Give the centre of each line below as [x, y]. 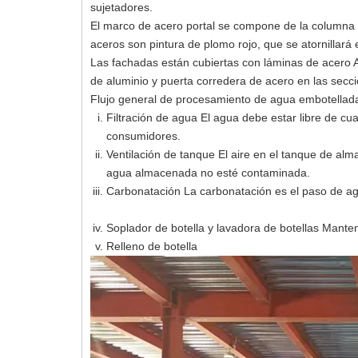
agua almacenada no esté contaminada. [208, 173]
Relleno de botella [152, 246]
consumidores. [143, 136]
